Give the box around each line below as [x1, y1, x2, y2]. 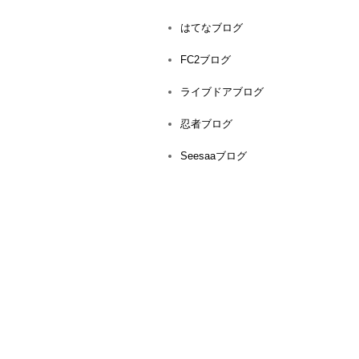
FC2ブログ [180, 53, 231, 66]
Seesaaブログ [180, 149, 247, 162]
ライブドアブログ [180, 85, 264, 98]
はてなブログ [180, 21, 243, 34]
